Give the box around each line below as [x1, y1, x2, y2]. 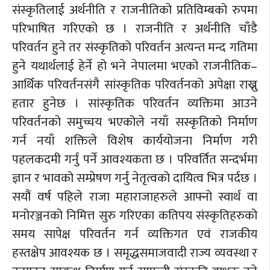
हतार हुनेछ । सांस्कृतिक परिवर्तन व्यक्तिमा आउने [12, 92, 257, 114]
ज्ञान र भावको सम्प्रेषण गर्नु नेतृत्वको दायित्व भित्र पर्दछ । [12, 167, 257, 189]
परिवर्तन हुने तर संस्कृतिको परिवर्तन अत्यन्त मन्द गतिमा [12, 36, 257, 58]
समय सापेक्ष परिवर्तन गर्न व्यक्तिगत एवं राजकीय [12, 223, 257, 245]
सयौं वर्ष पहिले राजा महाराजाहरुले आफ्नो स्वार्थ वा [12, 186, 257, 207]
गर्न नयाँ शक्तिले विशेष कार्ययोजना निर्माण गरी [12, 130, 257, 151]
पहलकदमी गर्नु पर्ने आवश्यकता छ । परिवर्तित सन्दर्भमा [12, 148, 257, 170]
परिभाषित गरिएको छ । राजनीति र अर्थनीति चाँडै [12, 17, 257, 39]
